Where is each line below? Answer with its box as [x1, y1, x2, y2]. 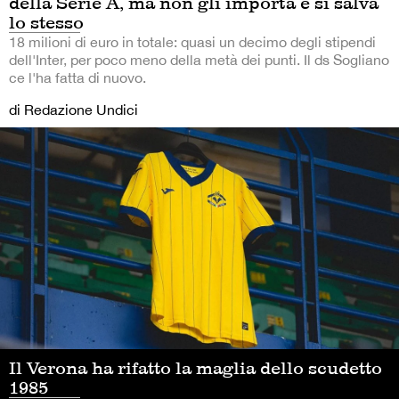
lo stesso [9, 12, 84, 34]
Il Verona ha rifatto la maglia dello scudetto [9, 357, 382, 379]
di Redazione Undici [9, 102, 138, 118]
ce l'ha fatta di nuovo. [9, 69, 146, 86]
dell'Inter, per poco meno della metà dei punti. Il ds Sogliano [9, 52, 389, 69]
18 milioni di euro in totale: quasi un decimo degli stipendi [9, 34, 376, 51]
